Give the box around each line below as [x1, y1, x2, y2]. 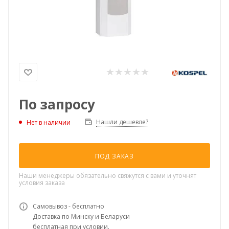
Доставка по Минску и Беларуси [33, 212, 130, 221]
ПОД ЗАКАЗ [95, 152, 134, 161]
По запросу [19, 95, 95, 113]
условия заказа [19, 178, 65, 187]
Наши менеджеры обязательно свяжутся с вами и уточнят [19, 171, 196, 180]
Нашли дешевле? [96, 118, 148, 126]
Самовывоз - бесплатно [33, 202, 104, 211]
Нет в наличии [27, 118, 71, 127]
